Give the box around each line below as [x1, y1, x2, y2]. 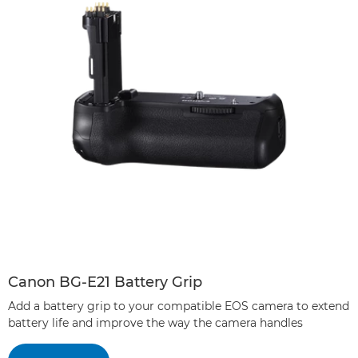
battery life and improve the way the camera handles [8, 316, 303, 331]
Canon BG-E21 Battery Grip [8, 273, 202, 292]
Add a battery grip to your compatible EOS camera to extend [8, 299, 349, 314]
